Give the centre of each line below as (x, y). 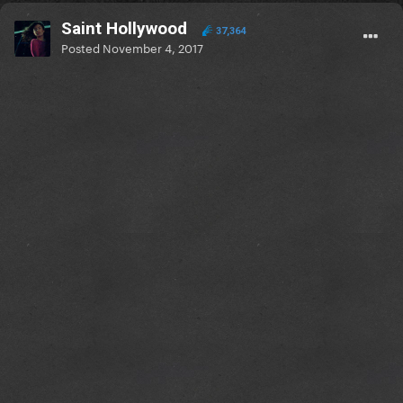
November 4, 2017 (153, 47)
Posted (82, 47)
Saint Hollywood (124, 29)
